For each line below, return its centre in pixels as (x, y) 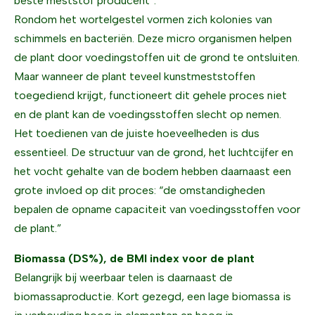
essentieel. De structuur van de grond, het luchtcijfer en (154, 152)
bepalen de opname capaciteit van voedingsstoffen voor (157, 209)
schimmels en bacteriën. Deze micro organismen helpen (153, 38)
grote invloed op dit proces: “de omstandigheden (140, 190)
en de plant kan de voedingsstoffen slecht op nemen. (148, 114)
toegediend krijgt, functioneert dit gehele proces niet (150, 95)
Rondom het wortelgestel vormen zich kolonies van (143, 19)
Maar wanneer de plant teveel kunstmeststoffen (135, 76)
